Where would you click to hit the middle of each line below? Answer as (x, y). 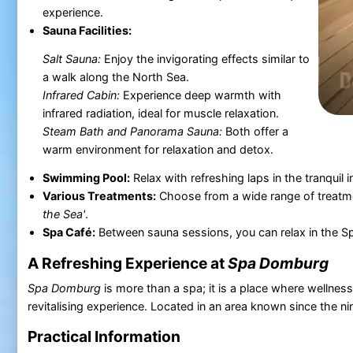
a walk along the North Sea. (115, 76)
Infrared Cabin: (81, 95)
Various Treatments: (99, 195)
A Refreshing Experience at (127, 263)
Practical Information (104, 337)
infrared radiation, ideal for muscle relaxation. (160, 113)
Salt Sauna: (71, 58)
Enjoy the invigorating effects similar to (205, 58)
